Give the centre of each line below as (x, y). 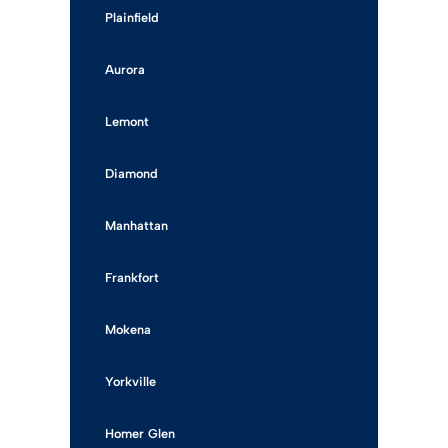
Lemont (127, 121)
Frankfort (132, 277)
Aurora (125, 69)
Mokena (128, 329)
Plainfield (132, 17)
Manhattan (136, 225)
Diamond (131, 173)
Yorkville (130, 381)
